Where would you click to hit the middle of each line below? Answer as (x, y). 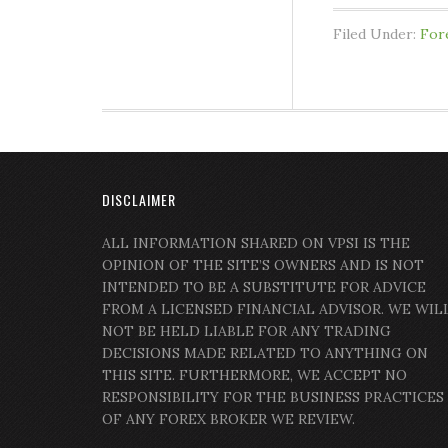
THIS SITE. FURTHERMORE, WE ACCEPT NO (254, 375)
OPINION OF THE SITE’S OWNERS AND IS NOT (263, 265)
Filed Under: (376, 34)
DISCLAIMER (139, 200)
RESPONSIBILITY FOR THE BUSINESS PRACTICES (273, 397)
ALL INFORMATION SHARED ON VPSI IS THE (256, 243)
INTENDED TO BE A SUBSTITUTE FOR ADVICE (264, 287)
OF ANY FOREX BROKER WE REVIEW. (228, 419)
